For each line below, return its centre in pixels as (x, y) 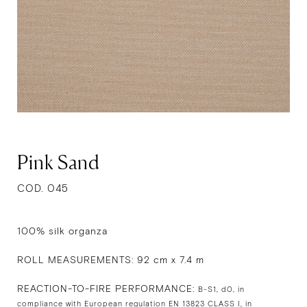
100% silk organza (62, 232)
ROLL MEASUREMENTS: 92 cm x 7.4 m (111, 260)
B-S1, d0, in (221, 290)
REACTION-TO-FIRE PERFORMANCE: (108, 289)
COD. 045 (43, 189)
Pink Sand (59, 162)
